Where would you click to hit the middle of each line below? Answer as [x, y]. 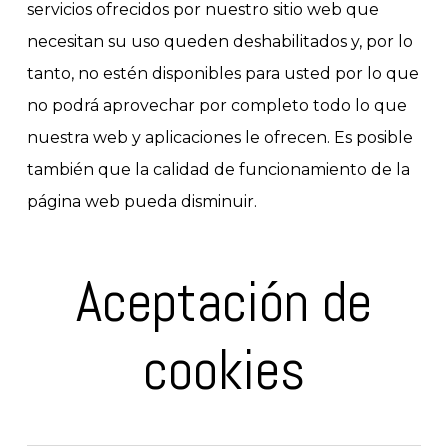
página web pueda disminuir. [141, 202]
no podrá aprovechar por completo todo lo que [216, 106]
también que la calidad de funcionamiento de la [218, 170]
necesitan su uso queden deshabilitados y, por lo [219, 42]
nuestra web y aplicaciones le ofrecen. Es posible [219, 138]
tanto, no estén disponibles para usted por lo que [222, 74]
